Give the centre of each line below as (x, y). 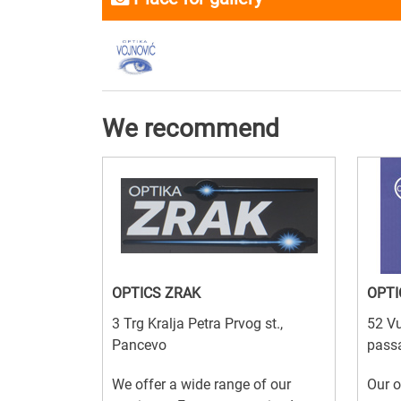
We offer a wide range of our (201, 384)
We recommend (191, 128)
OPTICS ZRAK (156, 293)
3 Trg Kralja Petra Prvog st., (197, 323)
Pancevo (139, 345)
